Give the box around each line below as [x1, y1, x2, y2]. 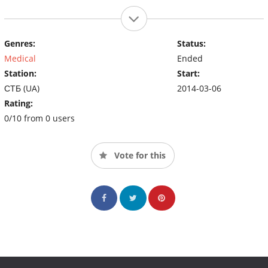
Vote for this [112, 149, 166, 161]
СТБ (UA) [4, 82, 39, 94]
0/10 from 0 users [4, 112, 75, 124]
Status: [176, 37, 206, 49]
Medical [4, 52, 36, 64]
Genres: [4, 37, 35, 49]
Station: [4, 67, 36, 79]
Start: [176, 67, 200, 79]
